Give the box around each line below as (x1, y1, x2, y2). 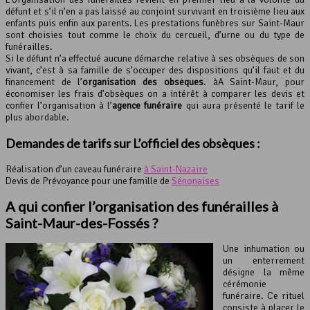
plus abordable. (6, 111, 69, 123)
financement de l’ (6, 75, 83, 88)
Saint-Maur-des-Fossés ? (6, 215, 158, 232)
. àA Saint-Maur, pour (203, 75, 305, 88)
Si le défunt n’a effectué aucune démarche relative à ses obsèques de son (6, 52, 304, 64)
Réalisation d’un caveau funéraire (6, 163, 144, 175)
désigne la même (223, 266, 304, 278)
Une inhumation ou (223, 242, 304, 255)
